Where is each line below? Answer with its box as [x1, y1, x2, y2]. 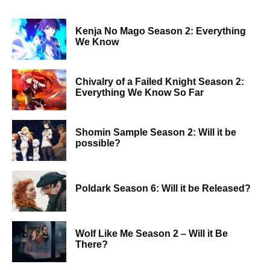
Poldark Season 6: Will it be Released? [75, 183, 251, 193]
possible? [75, 138, 121, 148]
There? [75, 239, 108, 250]
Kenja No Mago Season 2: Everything [75, 26, 246, 36]
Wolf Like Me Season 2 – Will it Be [75, 228, 228, 239]
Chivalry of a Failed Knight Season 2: [75, 77, 244, 87]
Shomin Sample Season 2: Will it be [75, 127, 236, 137]
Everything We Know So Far [75, 87, 204, 98]
